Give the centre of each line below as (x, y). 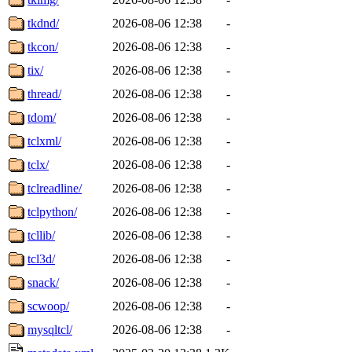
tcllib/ (41, 235)
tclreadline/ (55, 188)
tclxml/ (44, 141)
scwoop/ (48, 306)
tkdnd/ (43, 23)
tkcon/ (43, 46)
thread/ (44, 93)
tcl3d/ (41, 258)
